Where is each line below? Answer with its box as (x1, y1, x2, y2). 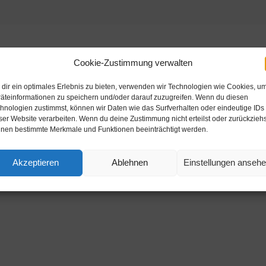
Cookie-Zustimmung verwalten (73, 57, 192, 68)
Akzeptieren (12, 157, 59, 167)
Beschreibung (101, 47, 165, 58)
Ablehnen (112, 157, 148, 167)
